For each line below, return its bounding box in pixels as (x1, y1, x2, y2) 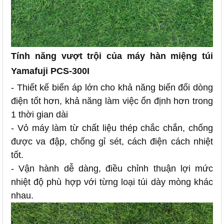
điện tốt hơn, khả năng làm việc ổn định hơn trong (11, 96, 213, 106)
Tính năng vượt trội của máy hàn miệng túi (11, 51, 213, 61)
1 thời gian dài (11, 109, 68, 119)
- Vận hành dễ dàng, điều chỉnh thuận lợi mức (11, 163, 213, 173)
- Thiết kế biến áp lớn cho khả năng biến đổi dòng (11, 82, 213, 92)
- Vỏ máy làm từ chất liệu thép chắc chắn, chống (11, 123, 213, 133)
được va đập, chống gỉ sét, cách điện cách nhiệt (11, 136, 213, 146)
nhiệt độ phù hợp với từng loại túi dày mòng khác (11, 177, 213, 187)
